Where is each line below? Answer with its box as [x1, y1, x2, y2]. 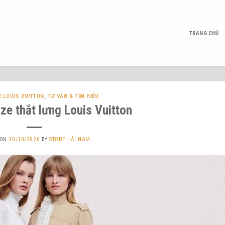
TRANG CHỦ [189, 30, 219, 37]
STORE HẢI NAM [49, 136, 90, 143]
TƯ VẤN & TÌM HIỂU [48, 93, 99, 99]
